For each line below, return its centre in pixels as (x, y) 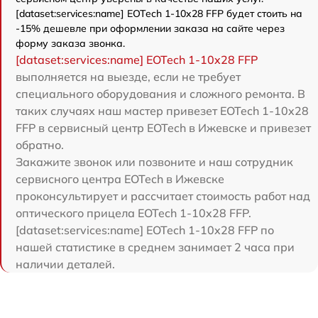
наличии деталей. (65, 264)
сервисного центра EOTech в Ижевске (120, 179)
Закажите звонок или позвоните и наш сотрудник (154, 162)
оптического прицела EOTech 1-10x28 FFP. (133, 213)
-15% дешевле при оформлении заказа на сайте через (150, 29)
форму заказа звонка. (70, 44)
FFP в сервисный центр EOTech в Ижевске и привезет (163, 128)
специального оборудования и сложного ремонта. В (160, 94)
